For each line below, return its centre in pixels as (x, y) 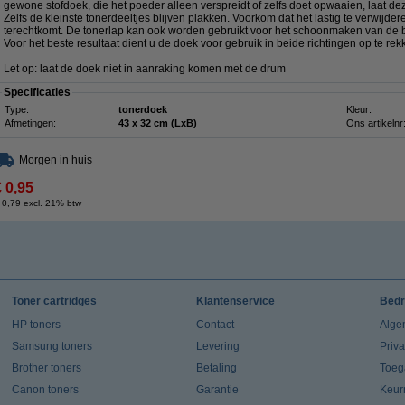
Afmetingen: (30, 123)
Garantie (217, 390)
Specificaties (37, 92)
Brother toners (46, 368)
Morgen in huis (56, 160)
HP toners (36, 325)
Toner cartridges (54, 301)
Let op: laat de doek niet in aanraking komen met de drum (145, 69)
